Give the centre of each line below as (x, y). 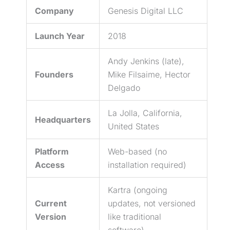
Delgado (124, 88)
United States (133, 126)
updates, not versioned (152, 203)
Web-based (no (137, 151)
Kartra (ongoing (138, 190)
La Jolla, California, (145, 113)
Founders (54, 74)
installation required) (147, 165)
